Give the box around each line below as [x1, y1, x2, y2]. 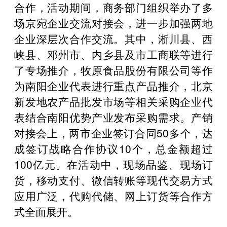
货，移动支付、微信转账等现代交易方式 [14, 172, 213, 187]
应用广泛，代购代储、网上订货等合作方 [14, 187, 213, 203]
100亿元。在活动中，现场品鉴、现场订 [14, 156, 213, 172]
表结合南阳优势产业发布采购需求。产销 [14, 109, 213, 125]
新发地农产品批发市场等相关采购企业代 [14, 93, 213, 109]
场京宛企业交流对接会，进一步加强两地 [14, 15, 213, 30]
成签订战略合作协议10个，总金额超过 [14, 140, 213, 156]
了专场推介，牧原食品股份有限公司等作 [14, 62, 213, 78]
